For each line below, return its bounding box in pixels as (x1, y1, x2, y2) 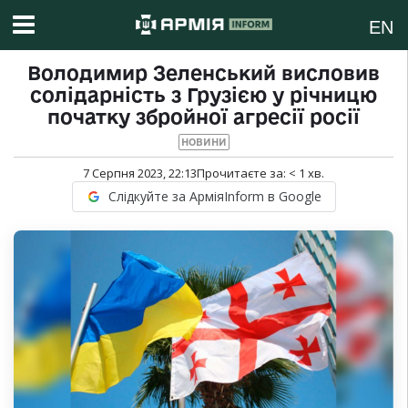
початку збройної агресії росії (47, 106, 360, 128)
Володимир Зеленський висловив (27, 62, 380, 85)
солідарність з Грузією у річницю (30, 84, 377, 107)
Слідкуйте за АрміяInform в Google (107, 188, 321, 206)
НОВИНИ (180, 137, 227, 148)
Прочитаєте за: (197, 165, 289, 182)
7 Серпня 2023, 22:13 (83, 165, 197, 182)
